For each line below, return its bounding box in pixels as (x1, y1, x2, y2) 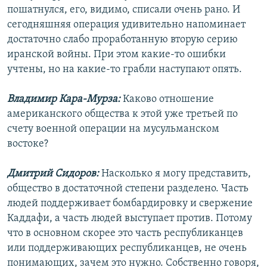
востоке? (7, 138, 48, 150)
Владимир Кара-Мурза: (7, 94, 123, 105)
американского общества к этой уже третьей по (7, 108, 238, 120)
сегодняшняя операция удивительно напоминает (7, 19, 246, 31)
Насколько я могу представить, (101, 168, 251, 180)
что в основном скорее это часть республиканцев (7, 228, 243, 240)
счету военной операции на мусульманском (7, 123, 219, 135)
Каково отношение (123, 94, 214, 105)
